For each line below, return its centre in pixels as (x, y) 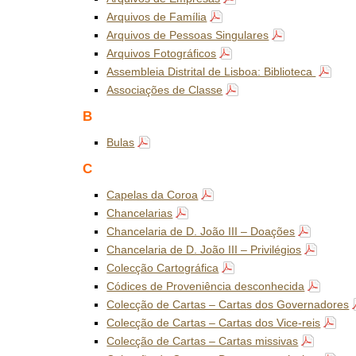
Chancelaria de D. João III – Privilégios (204, 250)
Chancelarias (140, 213)
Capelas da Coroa (153, 195)
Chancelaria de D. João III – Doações (201, 231)
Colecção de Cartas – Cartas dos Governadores (228, 304)
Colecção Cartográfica (163, 268)
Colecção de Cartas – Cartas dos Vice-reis (214, 323)
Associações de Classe (165, 90)
